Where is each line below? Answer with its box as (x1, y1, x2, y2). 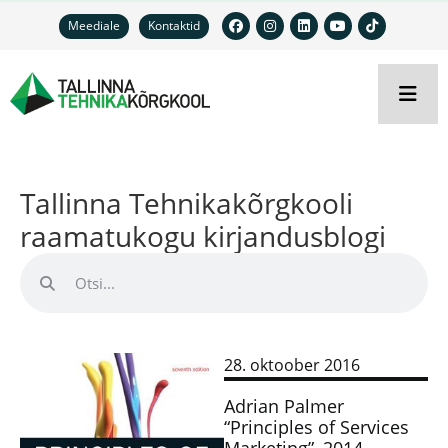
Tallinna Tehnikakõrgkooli (20, 184, 353, 222)
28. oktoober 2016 (224, 354, 360, 376)
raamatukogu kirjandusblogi (20, 217, 386, 255)
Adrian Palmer (224, 394, 344, 418)
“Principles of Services (224, 415, 409, 439)
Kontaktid (148, 17, 200, 34)
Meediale (68, 17, 120, 34)
